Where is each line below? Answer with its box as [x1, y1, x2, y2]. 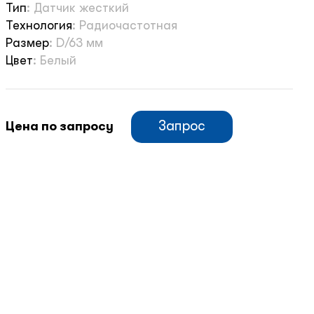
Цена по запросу [6, 119, 114, 134]
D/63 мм [56, 36, 103, 50]
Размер [6, 36, 49, 50]
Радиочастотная [79, 18, 177, 33]
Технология [6, 18, 72, 33]
